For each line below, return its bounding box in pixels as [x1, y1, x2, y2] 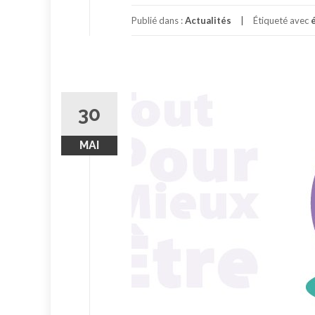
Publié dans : [131, 15, 185, 26]
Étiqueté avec [253, 15, 311, 26]
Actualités [185, 15, 231, 26]
